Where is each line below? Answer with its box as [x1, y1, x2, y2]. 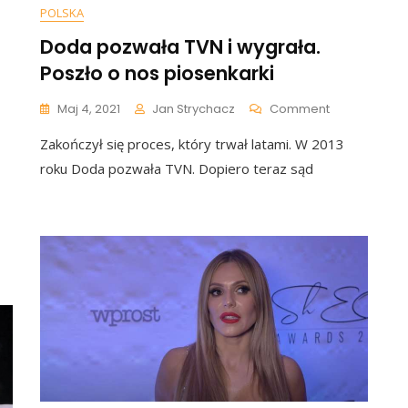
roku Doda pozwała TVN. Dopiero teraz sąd [40, 159, 313, 178]
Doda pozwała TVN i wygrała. [40, 34, 321, 60]
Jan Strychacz [152, 100, 235, 117]
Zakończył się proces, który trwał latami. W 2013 [40, 135, 344, 153]
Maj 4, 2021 [57, 100, 120, 117]
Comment [270, 100, 330, 117]
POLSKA [40, 5, 84, 21]
